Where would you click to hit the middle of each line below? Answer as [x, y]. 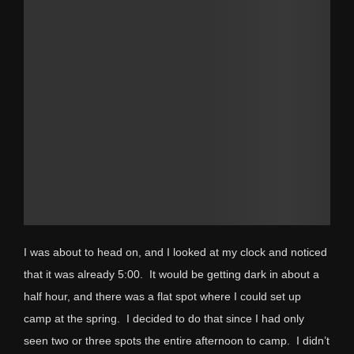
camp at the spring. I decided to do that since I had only [164, 319]
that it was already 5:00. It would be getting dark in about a [171, 275]
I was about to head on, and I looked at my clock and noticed [175, 252]
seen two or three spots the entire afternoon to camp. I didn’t [177, 341]
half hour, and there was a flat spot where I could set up [162, 297]
